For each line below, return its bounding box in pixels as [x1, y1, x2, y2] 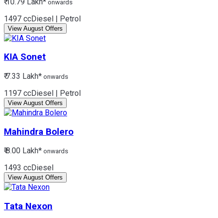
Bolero [46, 126, 73, 137]
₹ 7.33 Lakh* [4, 72, 42, 81]
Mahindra [4, 126, 43, 137]
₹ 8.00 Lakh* [4, 146, 42, 156]
